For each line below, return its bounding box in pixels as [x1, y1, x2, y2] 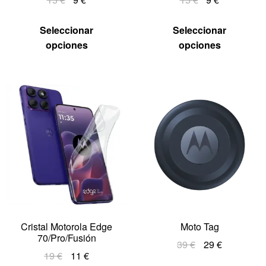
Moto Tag [180, 219, 219, 233]
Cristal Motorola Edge [21, 219, 112, 233]
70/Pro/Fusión [37, 230, 96, 245]
